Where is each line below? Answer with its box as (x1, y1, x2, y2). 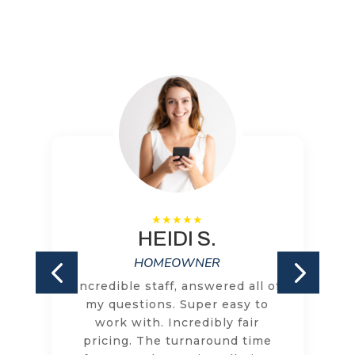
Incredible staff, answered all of (74, 278, 281, 293)
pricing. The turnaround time (82, 333, 272, 348)
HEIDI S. (138, 227, 217, 250)
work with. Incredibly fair (95, 315, 260, 330)
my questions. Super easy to (86, 296, 269, 311)
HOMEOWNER (134, 254, 221, 272)
